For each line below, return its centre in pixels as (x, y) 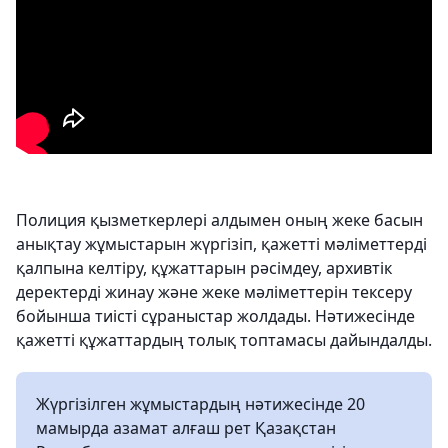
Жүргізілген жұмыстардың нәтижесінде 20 (200, 404)
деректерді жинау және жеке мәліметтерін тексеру (214, 292)
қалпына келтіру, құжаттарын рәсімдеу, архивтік (204, 268)
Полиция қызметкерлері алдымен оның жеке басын (219, 220)
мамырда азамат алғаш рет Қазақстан (186, 428)
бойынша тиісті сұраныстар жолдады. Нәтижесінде (215, 316)
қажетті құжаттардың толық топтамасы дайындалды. (224, 340)
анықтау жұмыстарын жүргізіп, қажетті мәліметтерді (221, 244)
